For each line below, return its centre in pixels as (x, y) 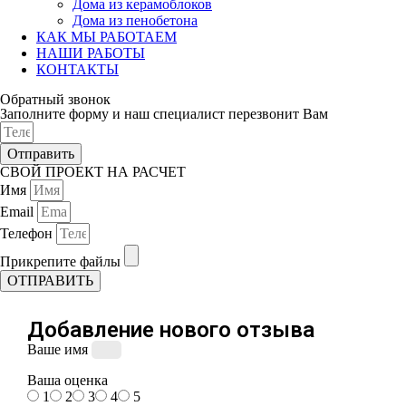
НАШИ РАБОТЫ (91, 53)
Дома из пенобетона (135, 20)
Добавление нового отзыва (171, 329)
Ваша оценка (68, 380)
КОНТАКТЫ (77, 69)
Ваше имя (59, 349)
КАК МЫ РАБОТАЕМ (106, 36)
